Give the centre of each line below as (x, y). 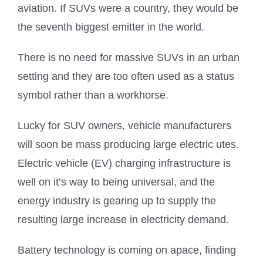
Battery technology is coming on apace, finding (127, 250)
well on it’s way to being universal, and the (116, 182)
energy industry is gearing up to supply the (117, 200)
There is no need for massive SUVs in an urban (129, 57)
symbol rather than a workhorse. (93, 95)
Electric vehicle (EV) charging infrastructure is (124, 163)
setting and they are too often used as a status (126, 76)
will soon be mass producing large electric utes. (128, 144)
